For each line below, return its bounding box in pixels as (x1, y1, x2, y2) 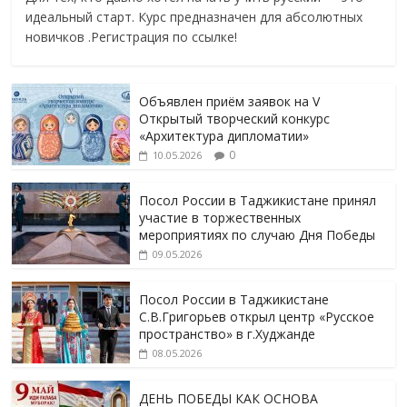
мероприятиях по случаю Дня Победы (139, 226, 376, 244)
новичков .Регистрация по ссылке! (25, 28, 238, 46)
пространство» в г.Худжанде (139, 325, 316, 343)
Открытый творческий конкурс (139, 110, 331, 128)
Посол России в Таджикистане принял (139, 192, 377, 210)
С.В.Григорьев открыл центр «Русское (139, 308, 375, 326)
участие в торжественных (139, 209, 302, 227)
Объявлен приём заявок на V (139, 93, 321, 111)
